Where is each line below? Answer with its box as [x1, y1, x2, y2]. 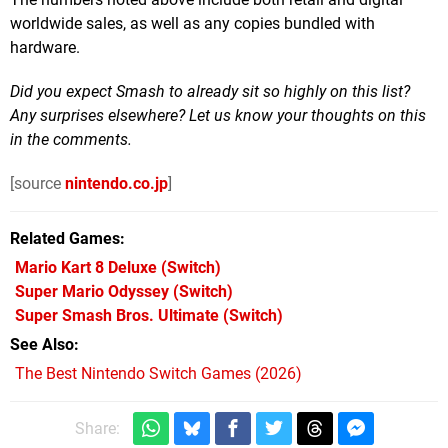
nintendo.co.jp [65, 174, 168, 194]
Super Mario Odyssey [15, 282, 169, 302]
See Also [10, 335, 74, 355]
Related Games [10, 229, 120, 249]
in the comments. [10, 130, 132, 150]
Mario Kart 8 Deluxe [15, 258, 157, 278]
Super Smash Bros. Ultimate [15, 306, 219, 326]
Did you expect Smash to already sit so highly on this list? [10, 82, 410, 102]
